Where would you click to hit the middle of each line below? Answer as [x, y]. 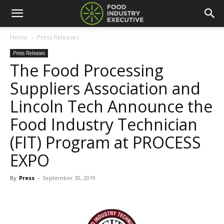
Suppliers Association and [105, 88]
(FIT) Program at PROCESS [105, 142]
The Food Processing [87, 70]
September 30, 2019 [69, 178]
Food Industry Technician [104, 124]
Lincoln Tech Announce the [111, 106]
